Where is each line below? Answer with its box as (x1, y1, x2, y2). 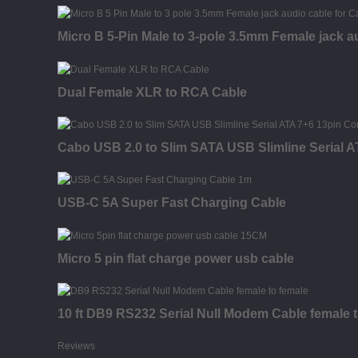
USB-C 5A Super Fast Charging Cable (58, 196, 286, 210)
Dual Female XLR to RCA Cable (58, 85, 247, 99)
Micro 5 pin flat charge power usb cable (58, 251, 294, 265)
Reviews (58, 340, 95, 352)
